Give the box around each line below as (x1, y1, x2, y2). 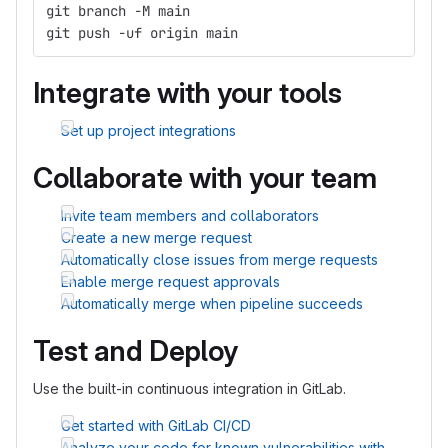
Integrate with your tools (33, 76, 342, 110)
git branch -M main (46, 2, 190, 20)
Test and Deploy (33, 334, 238, 368)
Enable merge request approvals (61, 273, 280, 290)
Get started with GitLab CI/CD (61, 417, 251, 434)
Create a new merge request (61, 229, 252, 246)
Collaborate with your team (33, 161, 377, 195)
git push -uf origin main (46, 24, 238, 42)
